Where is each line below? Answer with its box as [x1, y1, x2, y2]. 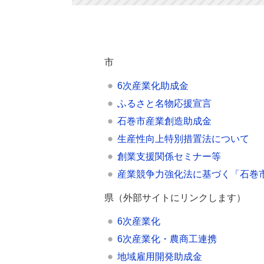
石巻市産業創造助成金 [117, 116, 212, 126]
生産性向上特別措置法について [117, 134, 249, 144]
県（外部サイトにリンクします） [104, 193, 246, 203]
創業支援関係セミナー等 [117, 151, 221, 161]
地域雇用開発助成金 [117, 252, 202, 262]
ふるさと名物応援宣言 [117, 98, 212, 108]
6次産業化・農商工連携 [117, 234, 217, 244]
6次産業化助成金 [117, 81, 189, 91]
